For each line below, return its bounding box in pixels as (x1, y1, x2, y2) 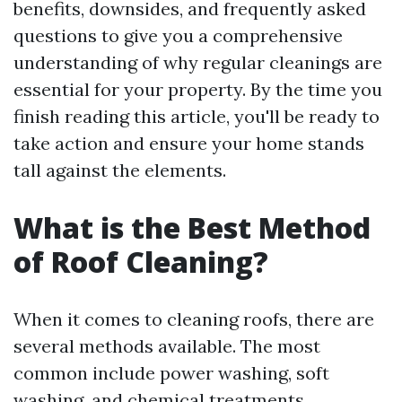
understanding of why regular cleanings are (13, 51, 382, 74)
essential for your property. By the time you (13, 78, 382, 100)
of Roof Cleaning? (13, 242, 268, 281)
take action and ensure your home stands (13, 132, 364, 154)
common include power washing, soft (13, 362, 329, 384)
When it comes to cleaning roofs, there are (13, 308, 374, 330)
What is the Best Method (13, 208, 371, 247)
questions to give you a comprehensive (13, 24, 343, 47)
